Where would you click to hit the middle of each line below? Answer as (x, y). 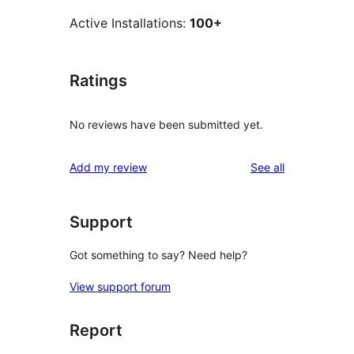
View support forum (120, 286)
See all (267, 168)
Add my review (108, 168)
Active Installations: (130, 23)
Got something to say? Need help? (158, 254)
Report (96, 330)
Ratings (98, 81)
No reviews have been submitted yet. (166, 125)
